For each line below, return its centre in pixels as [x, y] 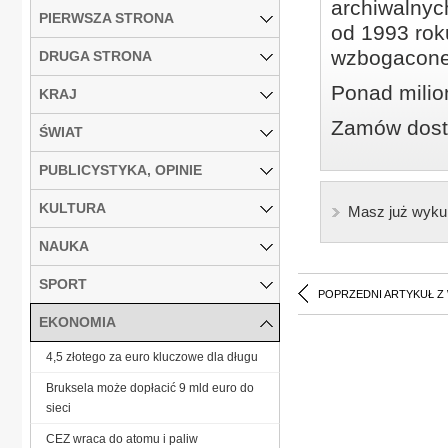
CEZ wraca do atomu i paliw [122, 438]
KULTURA [72, 207]
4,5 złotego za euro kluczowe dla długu [152, 356]
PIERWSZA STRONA [106, 17]
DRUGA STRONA [95, 55]
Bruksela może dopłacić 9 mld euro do [150, 387]
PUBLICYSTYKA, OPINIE [120, 169]
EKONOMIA [77, 321]
